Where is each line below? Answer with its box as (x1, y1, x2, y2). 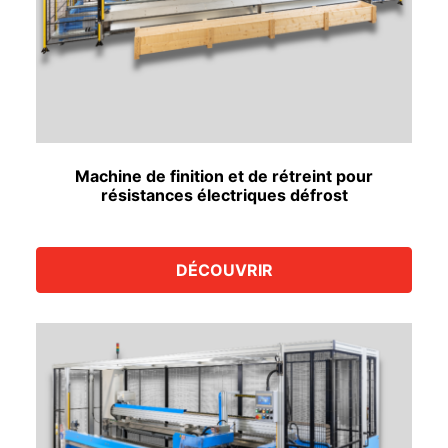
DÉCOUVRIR (175, 259, 273, 280)
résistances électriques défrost (100, 184, 348, 205)
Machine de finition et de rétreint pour (75, 165, 373, 186)
